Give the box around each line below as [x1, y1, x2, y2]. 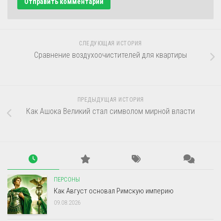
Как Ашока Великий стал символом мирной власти [26, 106, 195, 116]
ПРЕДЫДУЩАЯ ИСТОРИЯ [77, 96, 144, 103]
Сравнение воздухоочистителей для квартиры [34, 50, 187, 60]
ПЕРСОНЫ [54, 176, 80, 183]
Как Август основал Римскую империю [54, 186, 174, 195]
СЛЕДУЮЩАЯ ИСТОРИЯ [79, 39, 142, 47]
